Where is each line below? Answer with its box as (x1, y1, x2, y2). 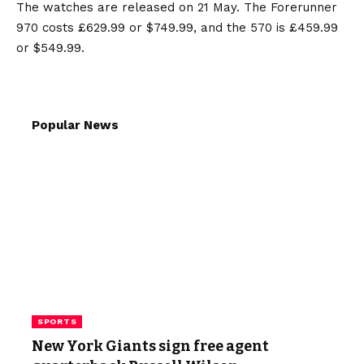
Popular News (32, 117, 119, 132)
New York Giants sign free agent (32, 336, 269, 355)
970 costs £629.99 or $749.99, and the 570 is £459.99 (16, 19, 338, 35)
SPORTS (37, 316, 77, 326)
